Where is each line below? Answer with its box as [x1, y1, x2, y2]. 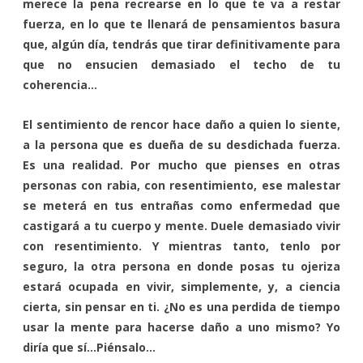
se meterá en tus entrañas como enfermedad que [23, 197, 340, 213]
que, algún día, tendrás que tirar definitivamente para [23, 36, 340, 52]
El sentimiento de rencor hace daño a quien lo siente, [23, 116, 340, 132]
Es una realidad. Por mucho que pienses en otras [23, 156, 340, 173]
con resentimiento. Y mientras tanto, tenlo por [23, 237, 340, 254]
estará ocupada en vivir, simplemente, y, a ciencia [23, 278, 340, 294]
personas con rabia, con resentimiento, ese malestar [23, 177, 340, 193]
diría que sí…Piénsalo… [23, 339, 156, 355]
